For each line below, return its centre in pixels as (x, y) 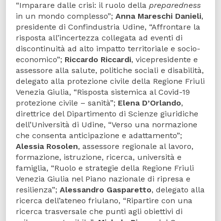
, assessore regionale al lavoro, (136, 147)
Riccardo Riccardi (98, 60)
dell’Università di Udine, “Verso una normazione (107, 125)
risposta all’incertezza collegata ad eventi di (99, 38)
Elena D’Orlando (149, 103)
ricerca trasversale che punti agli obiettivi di (99, 212)
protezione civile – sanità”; (67, 103)
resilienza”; (38, 190)
